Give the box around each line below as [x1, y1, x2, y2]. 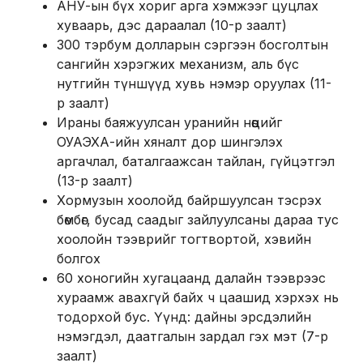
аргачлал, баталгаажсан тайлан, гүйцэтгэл [57, 152, 335, 169]
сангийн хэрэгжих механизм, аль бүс [57, 55, 299, 72]
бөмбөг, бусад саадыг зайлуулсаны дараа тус [57, 211, 339, 228]
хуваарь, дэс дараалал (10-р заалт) [57, 16, 287, 33]
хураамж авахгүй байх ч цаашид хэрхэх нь [57, 288, 339, 305]
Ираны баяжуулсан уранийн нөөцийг [57, 113, 282, 130]
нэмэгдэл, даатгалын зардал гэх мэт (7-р [57, 327, 328, 344]
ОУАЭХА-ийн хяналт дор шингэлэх [57, 133, 283, 150]
